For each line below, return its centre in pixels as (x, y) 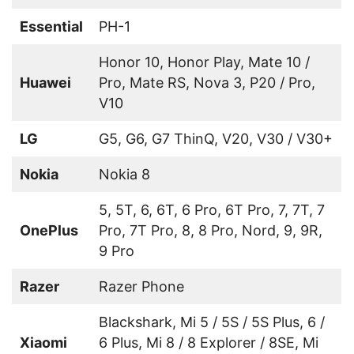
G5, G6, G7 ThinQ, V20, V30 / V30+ (216, 139)
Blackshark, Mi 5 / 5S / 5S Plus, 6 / (212, 322)
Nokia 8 (124, 174)
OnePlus (49, 230)
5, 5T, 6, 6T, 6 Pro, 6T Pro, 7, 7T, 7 (212, 210)
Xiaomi (43, 343)
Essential (51, 26)
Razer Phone (141, 286)
